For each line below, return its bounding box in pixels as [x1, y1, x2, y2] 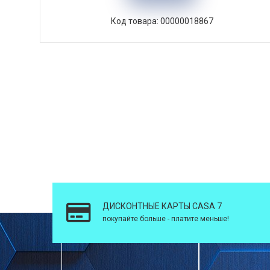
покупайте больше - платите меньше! [102, 215, 229, 224]
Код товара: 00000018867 [110, 16, 213, 26]
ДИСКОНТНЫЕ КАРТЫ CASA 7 [102, 201, 222, 212]
